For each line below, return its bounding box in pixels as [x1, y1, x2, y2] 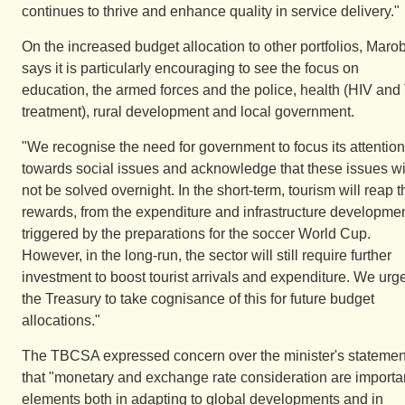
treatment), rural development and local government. [22, 104, 354, 119]
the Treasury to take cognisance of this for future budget [22, 291, 374, 306]
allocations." [22, 313, 100, 328]
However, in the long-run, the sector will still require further [22, 248, 391, 263]
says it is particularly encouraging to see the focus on [22, 61, 359, 76]
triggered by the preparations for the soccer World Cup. [22, 226, 371, 241]
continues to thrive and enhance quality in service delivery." [22, 4, 400, 19]
